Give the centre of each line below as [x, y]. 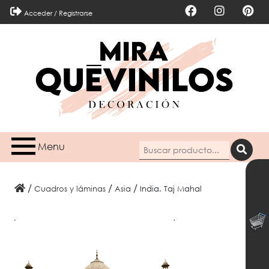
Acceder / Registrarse [58, 13]
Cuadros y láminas [73, 189]
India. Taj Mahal [172, 189]
